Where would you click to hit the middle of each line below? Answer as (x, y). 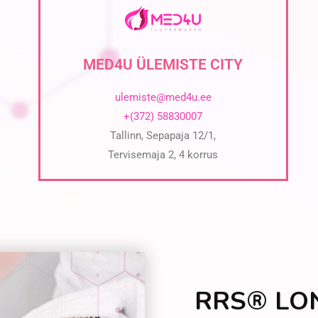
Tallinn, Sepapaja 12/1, (163, 136)
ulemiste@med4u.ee (163, 97)
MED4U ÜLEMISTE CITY (163, 65)
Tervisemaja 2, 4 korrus (163, 155)
